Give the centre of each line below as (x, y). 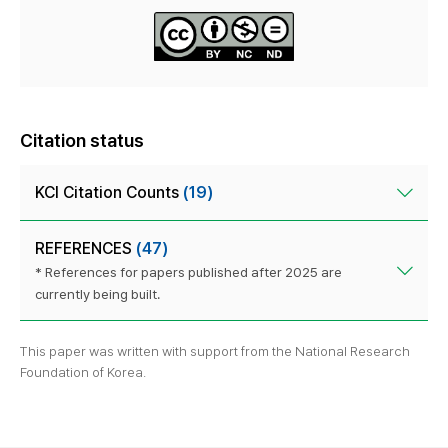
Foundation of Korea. (83, 372)
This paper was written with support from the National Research (215, 351)
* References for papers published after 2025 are (188, 272)
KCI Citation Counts (109, 193)
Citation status (82, 141)
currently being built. (97, 294)
